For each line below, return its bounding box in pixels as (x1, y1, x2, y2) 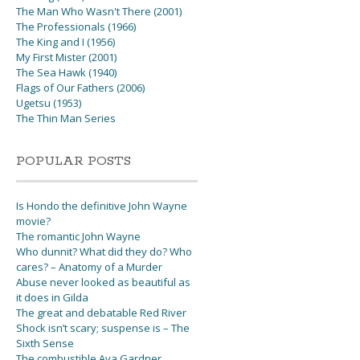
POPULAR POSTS (16, 153, 132, 170)
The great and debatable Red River (16, 305, 187, 321)
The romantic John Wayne (16, 229, 141, 244)
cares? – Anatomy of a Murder (16, 260, 163, 275)
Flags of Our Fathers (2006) (16, 80, 145, 96)
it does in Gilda (16, 290, 89, 305)
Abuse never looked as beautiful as (16, 275, 191, 290)
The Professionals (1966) (16, 19, 137, 35)
